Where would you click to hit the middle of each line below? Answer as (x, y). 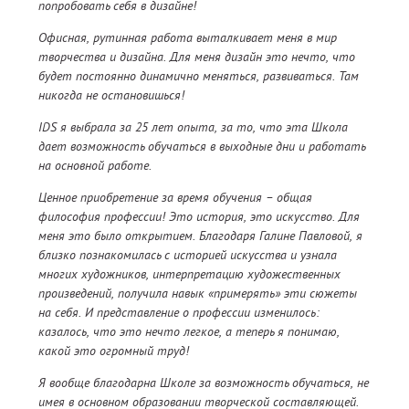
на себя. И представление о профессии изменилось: (179, 313)
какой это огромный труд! (114, 351)
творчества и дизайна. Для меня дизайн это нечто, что (197, 57)
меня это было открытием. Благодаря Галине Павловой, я (200, 236)
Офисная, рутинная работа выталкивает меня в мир (188, 38)
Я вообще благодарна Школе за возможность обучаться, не (204, 383)
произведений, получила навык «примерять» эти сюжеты (198, 294)
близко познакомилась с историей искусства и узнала (188, 255)
